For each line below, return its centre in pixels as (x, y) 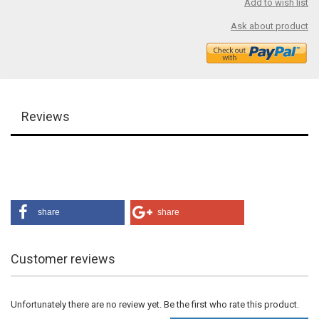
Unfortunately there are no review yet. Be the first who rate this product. (155, 304)
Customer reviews (63, 258)
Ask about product (270, 26)
